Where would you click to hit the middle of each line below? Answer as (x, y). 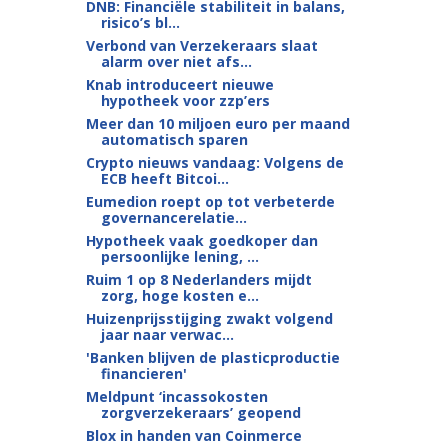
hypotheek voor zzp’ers (185, 100)
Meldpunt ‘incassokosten (176, 396)
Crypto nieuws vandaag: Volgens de (214, 162)
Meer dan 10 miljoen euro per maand (217, 123)
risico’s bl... (140, 22)
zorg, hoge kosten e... (179, 295)
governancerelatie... (173, 217)
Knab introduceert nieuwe (179, 84)
